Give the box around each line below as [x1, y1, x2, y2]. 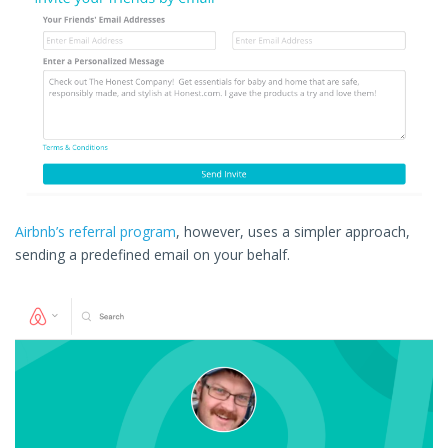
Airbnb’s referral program [15, 222, 176, 242]
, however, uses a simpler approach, [176, 222, 410, 242]
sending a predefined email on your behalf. [15, 245, 290, 265]
